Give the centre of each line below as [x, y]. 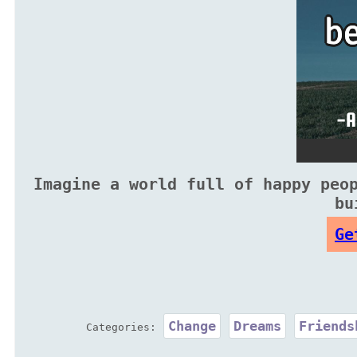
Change [192, 326]
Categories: [124, 327]
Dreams [257, 326]
